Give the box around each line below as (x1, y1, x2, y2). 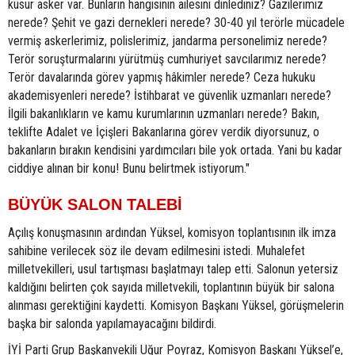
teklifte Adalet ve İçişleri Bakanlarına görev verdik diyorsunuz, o (8, 124, 319, 140)
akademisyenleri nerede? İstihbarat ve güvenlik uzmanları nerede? (8, 88, 331, 104)
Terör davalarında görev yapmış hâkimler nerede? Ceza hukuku (8, 70, 315, 86)
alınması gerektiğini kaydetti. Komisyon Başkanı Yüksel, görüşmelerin (8, 298, 344, 314)
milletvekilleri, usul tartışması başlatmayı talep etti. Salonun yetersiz (8, 261, 338, 277)
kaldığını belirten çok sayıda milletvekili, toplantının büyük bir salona (8, 280, 334, 296)
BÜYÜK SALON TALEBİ (8, 196, 182, 214)
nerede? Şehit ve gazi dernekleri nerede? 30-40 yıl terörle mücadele (8, 15, 345, 31)
